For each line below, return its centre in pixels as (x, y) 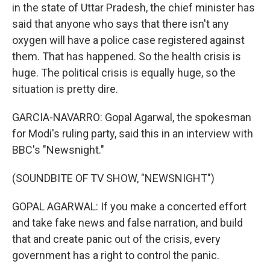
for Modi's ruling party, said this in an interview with (133, 133)
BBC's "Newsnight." (58, 149)
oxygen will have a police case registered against (128, 40)
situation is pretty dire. (65, 89)
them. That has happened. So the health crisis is (127, 56)
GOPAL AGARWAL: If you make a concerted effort (129, 206)
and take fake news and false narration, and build (127, 222)
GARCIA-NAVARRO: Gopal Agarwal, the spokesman (132, 117)
